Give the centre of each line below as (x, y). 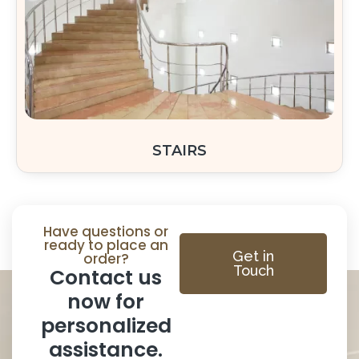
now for (106, 301)
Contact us (106, 277)
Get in (253, 256)
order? (106, 258)
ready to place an (106, 245)
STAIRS (179, 150)
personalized (106, 325)
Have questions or (106, 231)
